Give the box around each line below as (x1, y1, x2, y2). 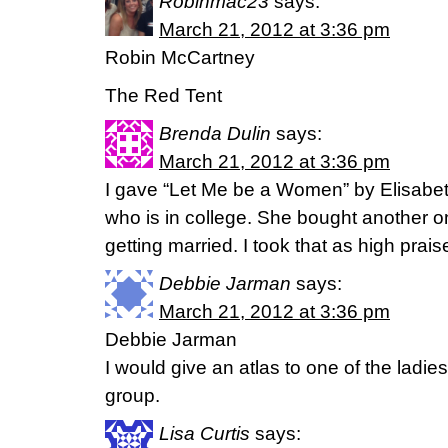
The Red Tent (105, 85, 222, 106)
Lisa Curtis (159, 423, 250, 444)
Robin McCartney (105, 47, 255, 68)
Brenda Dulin (159, 123, 271, 144)
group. (105, 385, 160, 406)
